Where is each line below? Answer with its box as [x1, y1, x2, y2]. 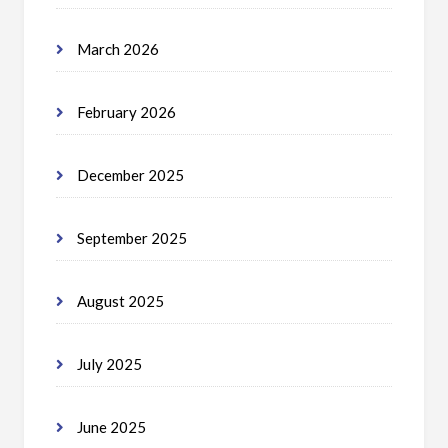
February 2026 [74, 103, 176, 121]
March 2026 [74, 40, 159, 58]
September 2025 [74, 229, 187, 247]
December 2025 [74, 166, 184, 184]
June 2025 [74, 418, 146, 436]
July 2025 [74, 355, 142, 373]
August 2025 [74, 292, 164, 310]
